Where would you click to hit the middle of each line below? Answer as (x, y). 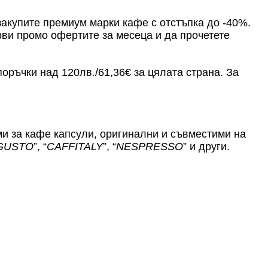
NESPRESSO (150, 146)
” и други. (206, 146)
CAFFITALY (75, 146)
